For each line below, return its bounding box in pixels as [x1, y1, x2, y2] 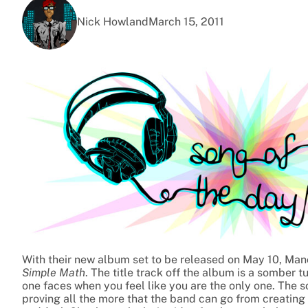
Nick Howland [77, 15, 148, 29]
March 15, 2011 [148, 15, 224, 29]
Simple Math [22, 266, 85, 280]
